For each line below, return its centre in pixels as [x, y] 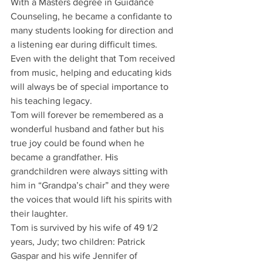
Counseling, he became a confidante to [92, 16]
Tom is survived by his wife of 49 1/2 [85, 227]
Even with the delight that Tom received [94, 58]
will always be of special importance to [91, 87]
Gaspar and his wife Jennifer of [75, 256]
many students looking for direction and [93, 30]
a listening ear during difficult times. [85, 44]
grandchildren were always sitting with [90, 171]
